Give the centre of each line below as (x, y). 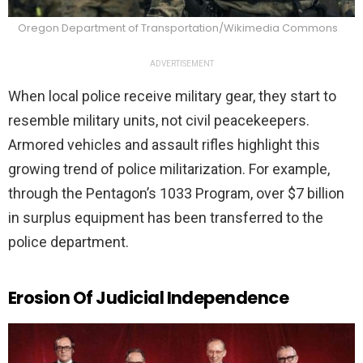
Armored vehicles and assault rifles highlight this (164, 145)
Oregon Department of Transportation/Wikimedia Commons (177, 28)
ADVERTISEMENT (181, 64)
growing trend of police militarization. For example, (169, 169)
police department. (68, 242)
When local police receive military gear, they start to (172, 96)
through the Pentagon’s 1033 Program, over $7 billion (176, 194)
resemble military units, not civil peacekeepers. (159, 121)
